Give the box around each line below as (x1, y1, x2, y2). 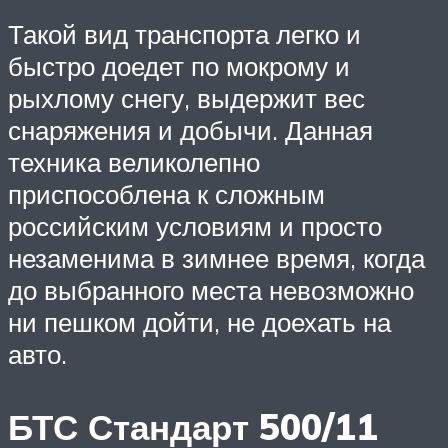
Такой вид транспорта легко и (8, 18, 361, 51)
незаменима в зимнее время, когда (8, 242, 425, 275)
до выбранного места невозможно (8, 274, 414, 307)
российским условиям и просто (8, 210, 382, 243)
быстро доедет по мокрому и (8, 50, 350, 83)
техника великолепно (8, 146, 260, 179)
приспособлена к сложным (8, 178, 325, 211)
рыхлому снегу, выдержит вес (8, 82, 365, 115)
